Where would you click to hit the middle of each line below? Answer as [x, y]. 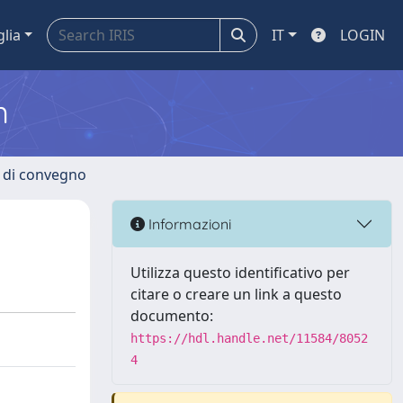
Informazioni [188, 224]
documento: [172, 316]
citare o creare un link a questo [236, 294]
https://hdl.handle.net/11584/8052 [249, 338]
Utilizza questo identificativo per [240, 273]
